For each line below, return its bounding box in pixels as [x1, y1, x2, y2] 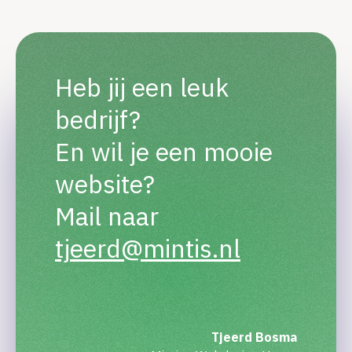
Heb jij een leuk [55, 71, 229, 104]
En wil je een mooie [55, 135, 273, 168]
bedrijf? [55, 103, 141, 136]
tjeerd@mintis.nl [55, 232, 240, 265]
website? [55, 167, 155, 200]
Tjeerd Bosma [211, 329, 297, 345]
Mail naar [55, 200, 159, 233]
